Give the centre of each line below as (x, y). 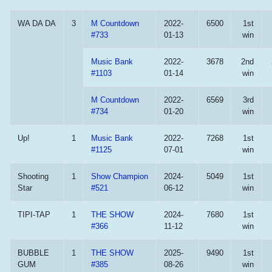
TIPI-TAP (34, 215)
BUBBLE (33, 253)
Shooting (33, 176)
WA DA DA (37, 23)
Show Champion (120, 176)
